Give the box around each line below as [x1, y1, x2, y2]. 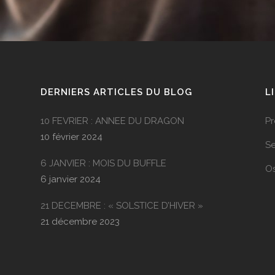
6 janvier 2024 [40, 174, 101, 185]
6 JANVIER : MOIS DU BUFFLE [40, 158, 166, 169]
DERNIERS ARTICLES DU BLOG [40, 87, 192, 98]
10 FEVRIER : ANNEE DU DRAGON [40, 115, 184, 126]
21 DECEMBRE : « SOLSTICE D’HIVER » [40, 200, 203, 211]
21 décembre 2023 [40, 216, 120, 227]
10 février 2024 [40, 131, 103, 142]
